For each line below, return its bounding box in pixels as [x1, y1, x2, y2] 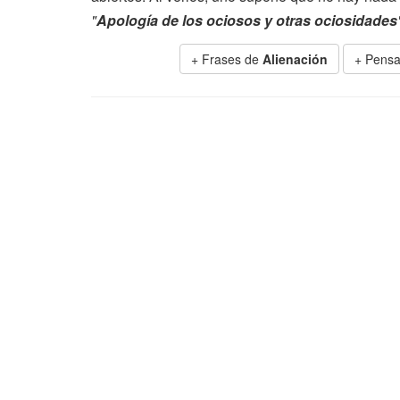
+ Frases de [191, 50, 262, 68]
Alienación [262, 50, 328, 68]
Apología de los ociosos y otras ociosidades [96, 10, 397, 30]
